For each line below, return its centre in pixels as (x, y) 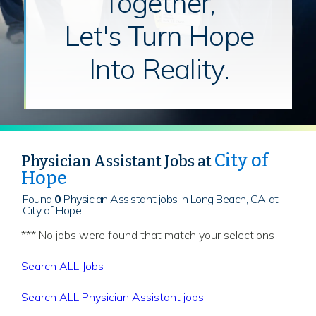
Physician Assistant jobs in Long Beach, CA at (170, 199)
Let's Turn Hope (159, 35)
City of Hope (52, 210)
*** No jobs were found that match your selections (148, 235)
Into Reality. (159, 68)
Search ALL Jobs (62, 266)
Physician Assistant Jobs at (118, 162)
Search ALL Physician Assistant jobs (113, 297)
